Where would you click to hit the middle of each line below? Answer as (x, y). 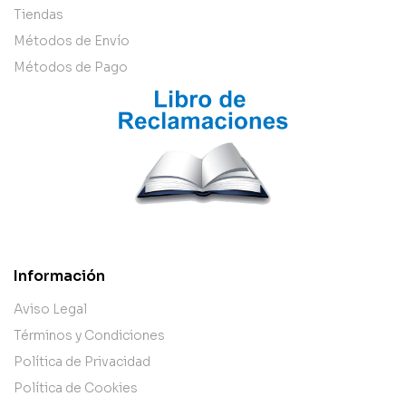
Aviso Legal (50, 309)
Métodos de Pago (71, 67)
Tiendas (39, 14)
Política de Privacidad (82, 361)
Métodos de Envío (72, 40)
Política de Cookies (76, 387)
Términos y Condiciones (89, 335)
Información (59, 275)
